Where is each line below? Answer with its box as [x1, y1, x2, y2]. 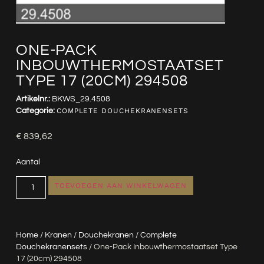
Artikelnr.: [15, 94, 52, 103]
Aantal [15, 158, 40, 167]
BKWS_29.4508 [51, 94, 110, 103]
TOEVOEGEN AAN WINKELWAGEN [54, 181, 187, 190]
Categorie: [15, 106, 55, 115]
